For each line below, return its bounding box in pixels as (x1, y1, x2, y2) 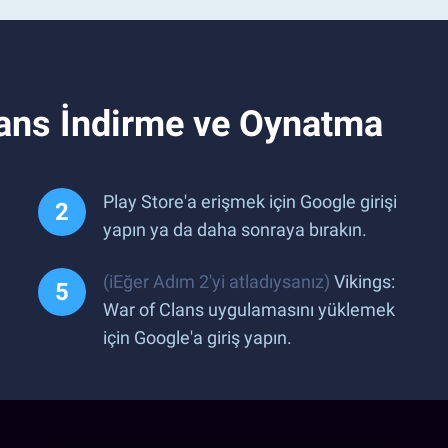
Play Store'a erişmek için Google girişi (103, 190, 397, 212)
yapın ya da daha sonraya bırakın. (103, 218, 367, 240)
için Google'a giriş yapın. (103, 326, 292, 348)
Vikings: (330, 270, 395, 292)
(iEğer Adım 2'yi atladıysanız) (103, 270, 330, 292)
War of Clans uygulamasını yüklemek (103, 298, 395, 320)
